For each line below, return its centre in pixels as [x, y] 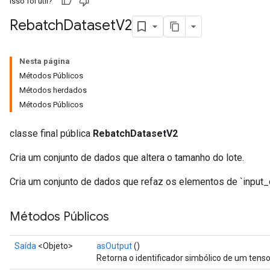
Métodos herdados [53, 90]
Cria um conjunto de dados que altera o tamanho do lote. [127, 158]
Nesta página [45, 61]
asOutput [114, 246]
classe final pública [51, 133]
